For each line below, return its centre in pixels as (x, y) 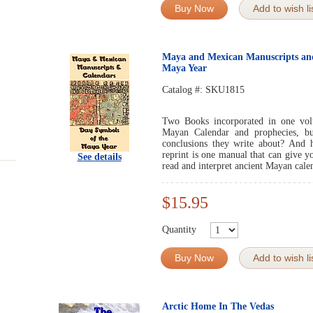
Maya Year (184, 68)
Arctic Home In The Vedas (218, 306)
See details (99, 157)
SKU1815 (225, 90)
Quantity (179, 229)
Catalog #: (184, 90)
